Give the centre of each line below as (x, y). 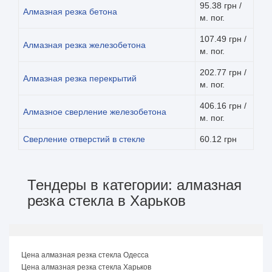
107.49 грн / (223, 39)
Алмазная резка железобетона (84, 45)
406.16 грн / (223, 105)
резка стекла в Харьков (107, 200)
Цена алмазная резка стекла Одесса (85, 255)
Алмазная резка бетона (70, 11)
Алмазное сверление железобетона (95, 111)
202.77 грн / (223, 72)
